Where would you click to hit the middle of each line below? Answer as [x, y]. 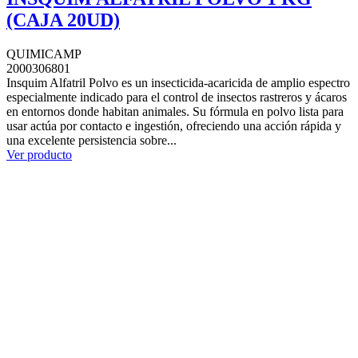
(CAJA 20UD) [63, 20]
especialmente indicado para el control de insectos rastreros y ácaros [177, 97]
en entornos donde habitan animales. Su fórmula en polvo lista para [175, 111]
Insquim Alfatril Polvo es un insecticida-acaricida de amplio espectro [178, 82]
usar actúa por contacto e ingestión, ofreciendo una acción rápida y [174, 125]
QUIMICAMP [44, 54]
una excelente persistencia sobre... [91, 140]
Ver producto [39, 154]
